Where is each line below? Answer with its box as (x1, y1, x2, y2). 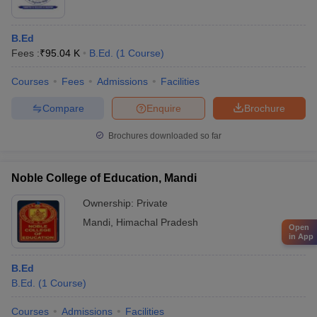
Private (137, 197, 168, 209)
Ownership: (83, 197, 137, 209)
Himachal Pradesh (116, 217, 198, 228)
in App (289, 232, 313, 241)
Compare (42, 102, 84, 114)
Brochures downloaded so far (106, 131, 221, 141)
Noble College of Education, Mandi (11, 172, 197, 184)
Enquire (146, 102, 181, 114)
